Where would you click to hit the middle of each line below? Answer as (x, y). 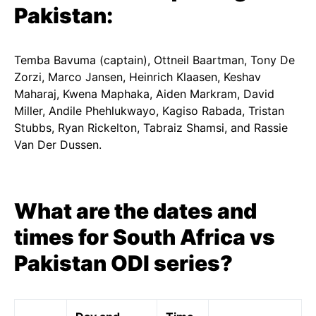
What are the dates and (135, 211)
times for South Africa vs (145, 237)
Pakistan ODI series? (123, 263)
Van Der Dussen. (58, 145)
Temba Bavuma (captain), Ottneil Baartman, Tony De (154, 60)
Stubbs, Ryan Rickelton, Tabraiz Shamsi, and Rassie (151, 128)
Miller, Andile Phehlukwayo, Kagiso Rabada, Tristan (149, 111)
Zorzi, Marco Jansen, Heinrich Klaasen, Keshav (138, 77)
